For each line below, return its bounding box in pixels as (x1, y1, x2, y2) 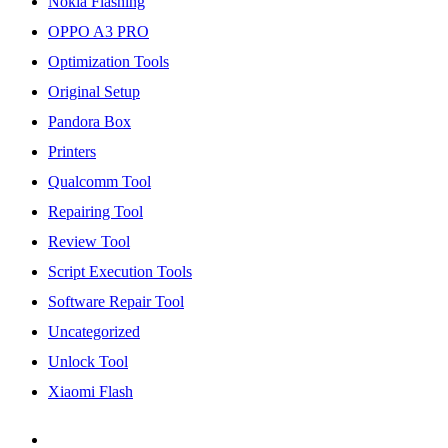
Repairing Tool (48, 202, 143, 220)
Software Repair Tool (48, 292, 184, 310)
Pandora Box (48, 112, 131, 130)
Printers (48, 142, 96, 160)
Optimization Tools (48, 52, 169, 70)
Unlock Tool (48, 352, 128, 370)
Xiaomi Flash (48, 382, 133, 400)
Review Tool (48, 232, 130, 250)
